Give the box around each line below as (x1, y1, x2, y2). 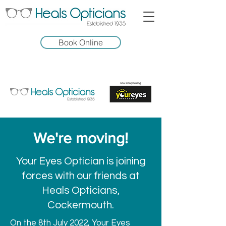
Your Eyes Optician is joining (16, 156, 146, 166)
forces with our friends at (22, 171, 140, 181)
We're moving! (33, 130, 128, 146)
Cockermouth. (47, 200, 114, 210)
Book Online (59, 37, 103, 47)
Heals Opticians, (41, 185, 120, 196)
